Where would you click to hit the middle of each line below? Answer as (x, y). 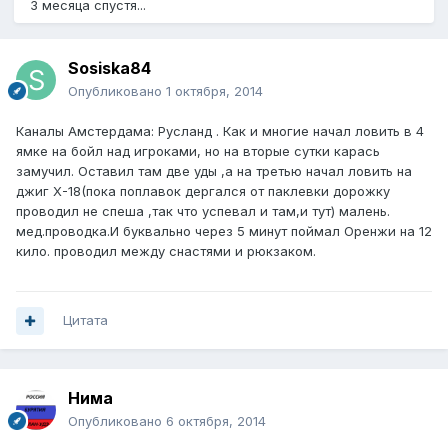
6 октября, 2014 (216, 421)
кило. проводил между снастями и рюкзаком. (166, 251)
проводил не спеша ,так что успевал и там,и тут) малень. (203, 211)
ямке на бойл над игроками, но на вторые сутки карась (198, 151)
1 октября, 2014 (214, 91)
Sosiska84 (109, 68)
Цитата (85, 320)
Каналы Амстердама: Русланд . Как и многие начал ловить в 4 (220, 131)
